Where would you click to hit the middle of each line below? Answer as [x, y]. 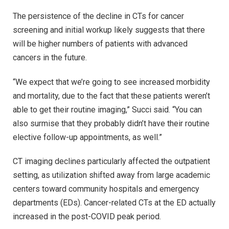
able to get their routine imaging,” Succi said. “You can [107, 109]
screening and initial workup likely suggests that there [109, 30]
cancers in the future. [50, 57]
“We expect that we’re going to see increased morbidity [111, 82]
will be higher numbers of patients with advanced [100, 43]
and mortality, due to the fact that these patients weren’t [111, 96]
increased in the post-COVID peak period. [87, 217]
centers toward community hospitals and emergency [106, 189]
